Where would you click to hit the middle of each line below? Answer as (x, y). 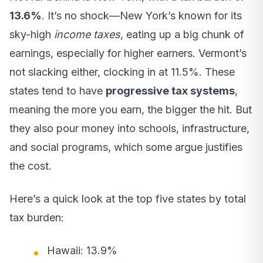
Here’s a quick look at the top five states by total (128, 199)
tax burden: (37, 218)
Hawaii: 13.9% (82, 251)
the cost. (31, 166)
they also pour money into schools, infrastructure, (129, 129)
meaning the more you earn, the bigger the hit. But (131, 110)
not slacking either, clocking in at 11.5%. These (122, 72)
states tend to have (58, 91)
